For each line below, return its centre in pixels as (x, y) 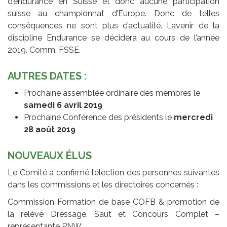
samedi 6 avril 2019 (63, 105)
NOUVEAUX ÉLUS (50, 155)
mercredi (193, 117)
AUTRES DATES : (47, 76)
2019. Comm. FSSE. (45, 50)
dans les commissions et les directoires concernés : (104, 184)
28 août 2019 (50, 129)
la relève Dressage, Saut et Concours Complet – (113, 214)
